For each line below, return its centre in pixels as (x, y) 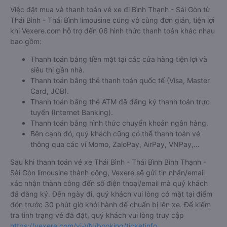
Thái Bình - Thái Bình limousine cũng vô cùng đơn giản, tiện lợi (112, 20)
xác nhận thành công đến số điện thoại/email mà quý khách (109, 183)
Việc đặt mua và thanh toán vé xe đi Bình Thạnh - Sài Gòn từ (110, 9)
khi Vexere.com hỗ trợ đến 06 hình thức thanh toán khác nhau (112, 31)
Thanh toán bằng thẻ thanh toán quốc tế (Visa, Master (120, 80)
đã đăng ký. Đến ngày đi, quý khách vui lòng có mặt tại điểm (111, 194)
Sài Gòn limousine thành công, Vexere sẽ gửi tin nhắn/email (107, 173)
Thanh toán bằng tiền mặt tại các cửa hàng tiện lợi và (119, 59)
